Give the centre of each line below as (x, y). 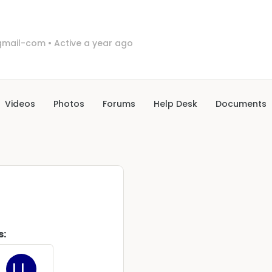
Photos (69, 104)
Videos (20, 104)
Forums (119, 104)
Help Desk (175, 104)
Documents (241, 104)
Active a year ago (92, 43)
